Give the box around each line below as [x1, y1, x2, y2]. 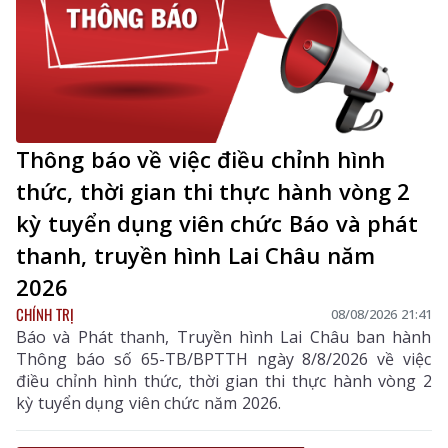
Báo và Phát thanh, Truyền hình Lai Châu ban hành [16, 325, 432, 348]
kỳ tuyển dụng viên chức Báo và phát [16, 207, 419, 238]
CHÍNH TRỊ [16, 302, 74, 325]
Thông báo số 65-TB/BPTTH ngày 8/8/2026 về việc [16, 347, 432, 370]
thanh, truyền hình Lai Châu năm [16, 239, 375, 270]
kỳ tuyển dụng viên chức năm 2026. [16, 391, 281, 414]
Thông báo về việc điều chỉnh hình [16, 143, 385, 174]
